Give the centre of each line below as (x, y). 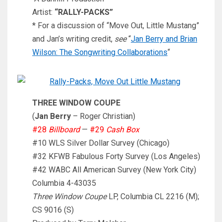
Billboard (64, 130)
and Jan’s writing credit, (73, 39)
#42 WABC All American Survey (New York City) (114, 170)
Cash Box (123, 130)
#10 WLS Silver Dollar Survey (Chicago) (101, 143)
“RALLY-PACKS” (83, 12)
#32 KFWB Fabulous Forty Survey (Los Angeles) (116, 157)
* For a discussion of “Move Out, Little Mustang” (116, 26)
